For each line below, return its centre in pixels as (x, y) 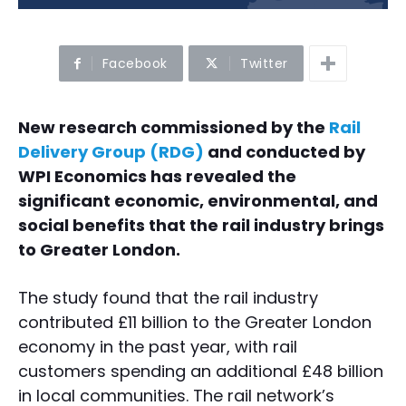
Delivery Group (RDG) (111, 152)
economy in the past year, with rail (158, 347)
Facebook (135, 64)
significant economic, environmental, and (198, 201)
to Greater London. (99, 250)
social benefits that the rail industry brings (201, 226)
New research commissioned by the (174, 128)
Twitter (264, 64)
